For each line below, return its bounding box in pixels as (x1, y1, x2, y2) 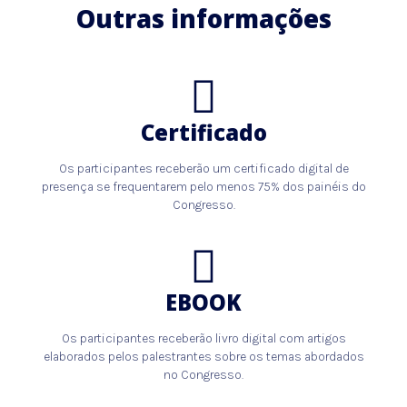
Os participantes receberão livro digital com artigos (61, 330, 346, 345)
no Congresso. (164, 366, 243, 382)
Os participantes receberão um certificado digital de (58, 160, 349, 175)
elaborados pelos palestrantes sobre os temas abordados (43, 348, 364, 363)
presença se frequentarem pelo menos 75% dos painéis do (41, 178, 366, 194)
